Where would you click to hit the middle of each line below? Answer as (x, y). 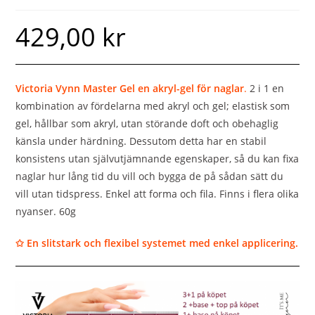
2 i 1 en (266, 88)
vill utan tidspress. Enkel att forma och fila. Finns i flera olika (157, 193)
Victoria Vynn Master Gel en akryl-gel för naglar (130, 88)
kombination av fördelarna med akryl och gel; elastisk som (153, 105)
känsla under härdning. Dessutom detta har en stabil (141, 141)
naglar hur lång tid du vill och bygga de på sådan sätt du (150, 176)
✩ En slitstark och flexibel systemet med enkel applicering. (157, 243)
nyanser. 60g (46, 211)
